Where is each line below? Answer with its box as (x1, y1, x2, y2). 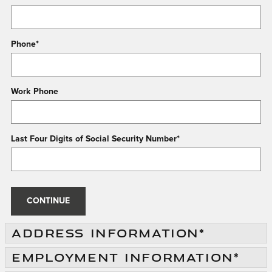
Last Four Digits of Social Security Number (11, 135, 177, 143)
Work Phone (11, 87, 58, 96)
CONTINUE (26, 197, 70, 205)
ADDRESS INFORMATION (12, 225, 199, 241)
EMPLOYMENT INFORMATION (12, 249, 234, 265)
